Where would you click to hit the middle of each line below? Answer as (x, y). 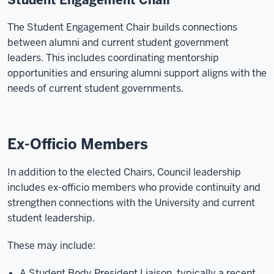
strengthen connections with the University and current (131, 203)
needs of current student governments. (95, 88)
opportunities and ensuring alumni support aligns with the (137, 73)
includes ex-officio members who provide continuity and (134, 187)
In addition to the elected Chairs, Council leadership (124, 172)
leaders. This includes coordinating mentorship (113, 58)
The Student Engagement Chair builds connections (122, 27)
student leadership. (51, 218)
